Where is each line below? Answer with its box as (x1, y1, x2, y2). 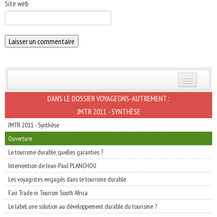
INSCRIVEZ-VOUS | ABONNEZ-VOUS (25, 92, 125, 101)
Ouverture (8, 134, 32, 143)
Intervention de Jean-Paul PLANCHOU (8, 161, 96, 170)
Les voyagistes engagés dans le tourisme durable (8, 175, 126, 184)
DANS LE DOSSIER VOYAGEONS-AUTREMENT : (47, 93, 170, 103)
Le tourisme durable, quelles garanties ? (8, 148, 103, 156)
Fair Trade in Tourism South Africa (8, 188, 88, 197)
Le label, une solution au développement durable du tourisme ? (8, 202, 157, 211)
